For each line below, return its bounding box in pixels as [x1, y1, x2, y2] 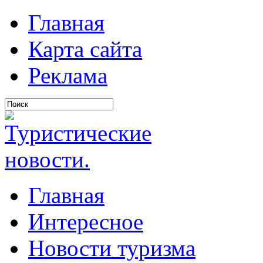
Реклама [28, 63, 107, 88]
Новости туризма [28, 235, 195, 261]
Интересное [28, 209, 143, 234]
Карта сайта [28, 36, 142, 62]
